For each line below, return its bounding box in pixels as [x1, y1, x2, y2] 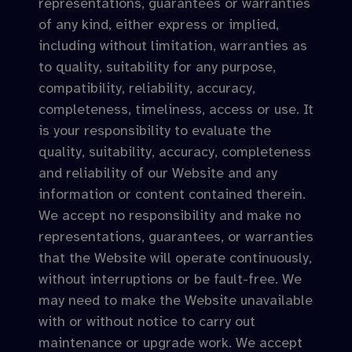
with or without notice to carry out [38, 313, 255, 330]
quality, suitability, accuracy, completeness [38, 143, 311, 160]
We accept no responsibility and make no [38, 207, 301, 224]
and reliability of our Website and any [38, 164, 277, 181]
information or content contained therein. [38, 185, 306, 203]
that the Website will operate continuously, [38, 249, 312, 266]
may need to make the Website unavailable [38, 291, 313, 309]
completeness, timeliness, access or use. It [38, 101, 313, 118]
